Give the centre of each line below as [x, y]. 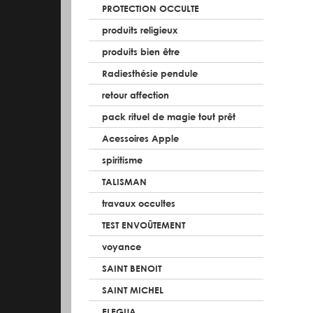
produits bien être [141, 51]
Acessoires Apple [140, 138]
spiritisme [122, 160]
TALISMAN [124, 181]
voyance [122, 246]
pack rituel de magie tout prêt [169, 116]
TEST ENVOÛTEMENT [144, 225]
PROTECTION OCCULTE [151, 8]
